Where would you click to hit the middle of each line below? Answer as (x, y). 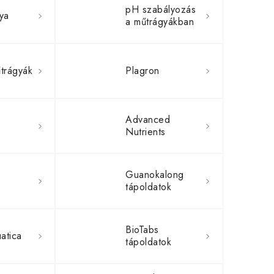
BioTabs (142, 230)
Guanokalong (155, 175)
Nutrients (146, 132)
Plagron (143, 71)
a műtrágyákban (160, 22)
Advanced (148, 120)
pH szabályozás (161, 9)
